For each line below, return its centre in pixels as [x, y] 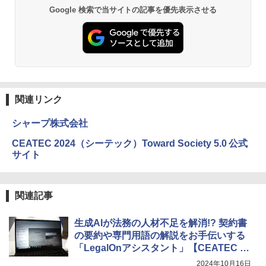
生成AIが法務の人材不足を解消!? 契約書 [161, 223]
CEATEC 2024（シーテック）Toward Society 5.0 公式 [130, 144]
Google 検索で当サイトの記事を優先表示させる [133, 9]
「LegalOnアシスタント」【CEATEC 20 [162, 248]
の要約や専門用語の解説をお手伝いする [160, 236]
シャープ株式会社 [50, 123]
